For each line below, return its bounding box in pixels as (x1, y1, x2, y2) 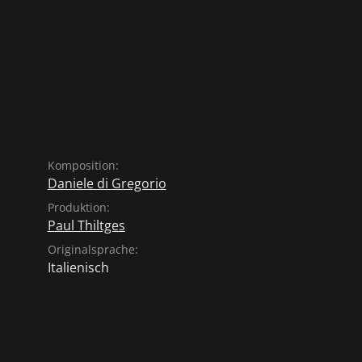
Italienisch (47, 259, 109, 276)
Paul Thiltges (47, 217, 125, 234)
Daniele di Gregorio (47, 175, 166, 192)
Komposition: (47, 158, 119, 173)
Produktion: (47, 200, 110, 215)
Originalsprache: (47, 242, 138, 257)
